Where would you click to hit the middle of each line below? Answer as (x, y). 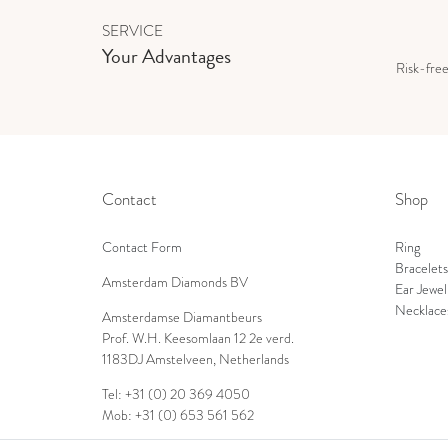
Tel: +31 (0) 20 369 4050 (176, 395)
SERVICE (132, 30)
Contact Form (142, 248)
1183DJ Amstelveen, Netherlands (195, 360)
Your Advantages (166, 55)
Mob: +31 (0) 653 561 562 (178, 416)
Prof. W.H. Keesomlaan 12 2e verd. (198, 339)
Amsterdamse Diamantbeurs (182, 318)
